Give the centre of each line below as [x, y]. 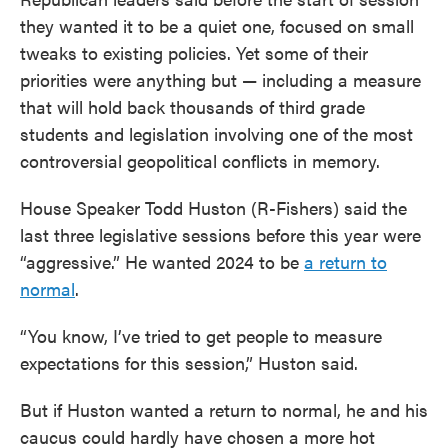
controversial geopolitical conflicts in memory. [200, 160]
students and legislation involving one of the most [216, 133]
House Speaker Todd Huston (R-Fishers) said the [213, 207]
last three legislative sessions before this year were [220, 234]
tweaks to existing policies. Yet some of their [194, 52]
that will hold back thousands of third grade [192, 106]
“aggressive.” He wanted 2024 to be [162, 261]
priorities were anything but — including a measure [220, 79]
